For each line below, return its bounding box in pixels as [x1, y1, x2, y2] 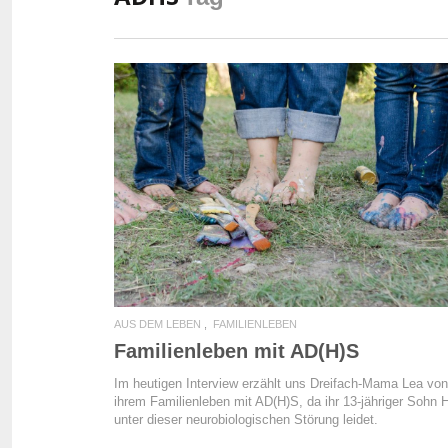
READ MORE [248, 180, 346, 197]
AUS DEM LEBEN [114, 318, 201, 331]
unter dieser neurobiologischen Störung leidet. [114, 412, 378, 428]
